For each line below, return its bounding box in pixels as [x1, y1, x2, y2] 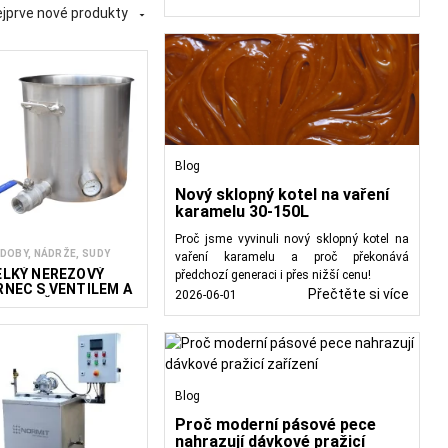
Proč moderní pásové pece [175, 415, 377, 435]
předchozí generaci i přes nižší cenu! [175, 268, 372, 283]
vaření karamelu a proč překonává [175, 250, 409, 265]
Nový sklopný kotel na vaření [175, 185, 390, 205]
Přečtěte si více [308, 286, 409, 303]
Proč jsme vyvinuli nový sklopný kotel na [175, 232, 409, 247]
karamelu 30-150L [175, 202, 310, 222]
